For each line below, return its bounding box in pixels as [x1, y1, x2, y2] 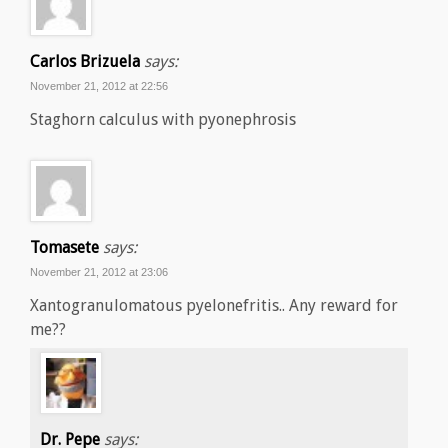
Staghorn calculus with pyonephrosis [30, 110, 296, 130]
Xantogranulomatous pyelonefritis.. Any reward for [30, 296, 398, 316]
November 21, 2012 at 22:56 [30, 80, 168, 93]
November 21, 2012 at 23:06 [30, 266, 168, 279]
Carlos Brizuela [30, 52, 140, 72]
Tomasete [30, 238, 99, 258]
